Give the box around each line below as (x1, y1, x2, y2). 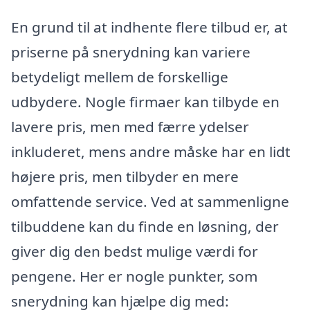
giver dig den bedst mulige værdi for (11, 241, 258, 261)
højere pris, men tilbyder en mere (11, 166, 239, 186)
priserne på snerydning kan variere (11, 42, 250, 62)
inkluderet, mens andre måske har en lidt (11, 141, 291, 161)
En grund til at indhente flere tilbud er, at (11, 17, 288, 37)
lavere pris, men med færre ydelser (11, 116, 249, 136)
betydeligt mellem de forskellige (11, 66, 228, 86)
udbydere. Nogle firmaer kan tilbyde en (11, 91, 280, 111)
